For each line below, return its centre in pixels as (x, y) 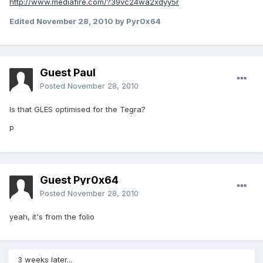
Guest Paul (68, 73)
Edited (23, 21)
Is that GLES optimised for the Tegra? (77, 109)
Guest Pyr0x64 (79, 180)
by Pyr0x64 (137, 21)
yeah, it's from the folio (52, 217)
